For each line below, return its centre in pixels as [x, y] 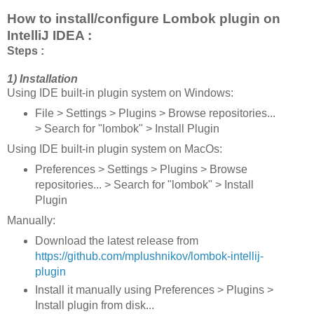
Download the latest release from [116, 240]
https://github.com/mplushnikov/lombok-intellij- [149, 256]
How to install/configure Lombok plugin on [144, 19]
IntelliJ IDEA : [49, 36]
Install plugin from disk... [94, 305]
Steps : [26, 51]
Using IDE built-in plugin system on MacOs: [115, 149]
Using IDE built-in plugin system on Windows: [120, 93]
